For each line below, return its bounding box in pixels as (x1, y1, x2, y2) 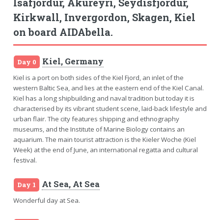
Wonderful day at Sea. (13, 196, 80, 205)
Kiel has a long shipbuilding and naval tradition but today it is (13, 93, 194, 103)
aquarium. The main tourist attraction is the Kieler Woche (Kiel (13, 135, 196, 144)
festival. (13, 155, 37, 165)
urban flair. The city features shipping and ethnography (13, 114, 179, 123)
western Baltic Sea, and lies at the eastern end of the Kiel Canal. (13, 83, 204, 92)
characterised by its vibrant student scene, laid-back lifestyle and (13, 104, 207, 113)
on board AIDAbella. (13, 25, 113, 38)
